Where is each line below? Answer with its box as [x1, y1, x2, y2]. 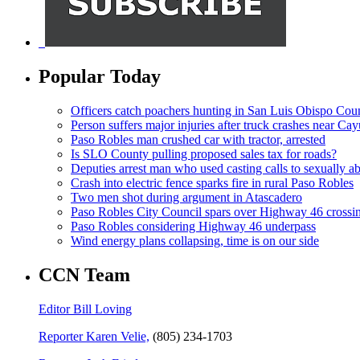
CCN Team [39, 264, 130, 286]
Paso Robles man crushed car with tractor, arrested [71, 133, 325, 147]
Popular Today [39, 66, 161, 88]
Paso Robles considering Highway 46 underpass [71, 219, 316, 234]
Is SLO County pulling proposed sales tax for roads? [71, 147, 337, 162]
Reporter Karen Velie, [39, 329, 149, 343]
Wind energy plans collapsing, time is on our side [71, 234, 319, 248]
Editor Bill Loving [39, 301, 132, 316]
